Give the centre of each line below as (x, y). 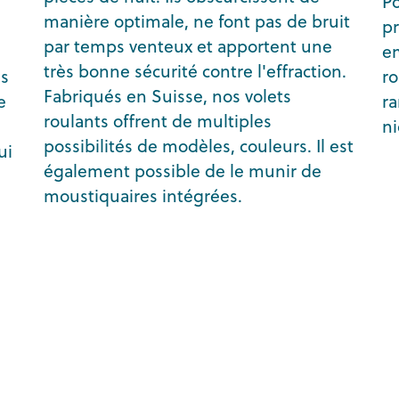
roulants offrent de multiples (158, 120)
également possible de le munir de (183, 170)
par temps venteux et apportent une (188, 45)
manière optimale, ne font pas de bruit (197, 20)
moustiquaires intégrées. (143, 195)
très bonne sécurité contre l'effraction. (195, 70)
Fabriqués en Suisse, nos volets (167, 95)
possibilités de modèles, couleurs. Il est (199, 145)
